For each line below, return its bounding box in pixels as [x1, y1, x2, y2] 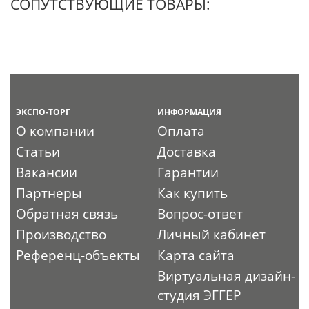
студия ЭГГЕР [157, 286, 241, 305]
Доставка [157, 143, 217, 161]
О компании [16, 122, 95, 141]
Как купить [157, 184, 228, 203]
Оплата [157, 122, 206, 141]
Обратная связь [16, 205, 119, 223]
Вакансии [16, 163, 78, 182]
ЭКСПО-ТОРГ [16, 106, 71, 119]
